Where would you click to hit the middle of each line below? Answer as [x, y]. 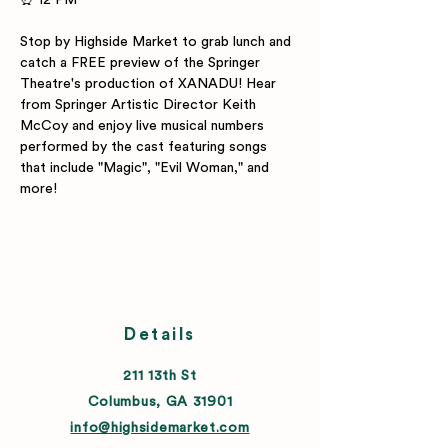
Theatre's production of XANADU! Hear [150, 84]
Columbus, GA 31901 [160, 402]
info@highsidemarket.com [160, 428]
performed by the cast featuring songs [145, 147]
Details [160, 334]
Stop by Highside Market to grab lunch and [157, 42]
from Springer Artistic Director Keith [140, 105]
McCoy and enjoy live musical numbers [144, 126]
